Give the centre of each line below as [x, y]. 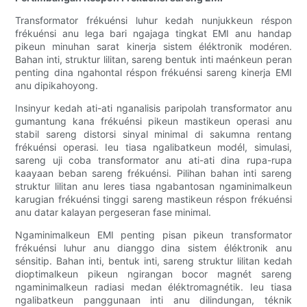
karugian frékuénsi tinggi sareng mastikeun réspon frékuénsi [153, 199]
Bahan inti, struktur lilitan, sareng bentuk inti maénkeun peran [153, 60]
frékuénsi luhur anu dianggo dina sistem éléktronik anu [153, 248]
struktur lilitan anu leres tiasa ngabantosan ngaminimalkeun [153, 186]
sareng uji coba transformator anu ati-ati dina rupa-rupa [153, 160]
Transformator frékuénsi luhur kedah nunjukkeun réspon [153, 21]
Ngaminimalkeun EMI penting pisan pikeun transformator [153, 235]
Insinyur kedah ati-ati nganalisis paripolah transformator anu [153, 108]
